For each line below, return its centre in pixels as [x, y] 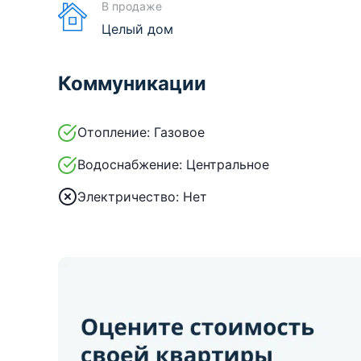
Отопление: [114, 132]
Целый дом [137, 29]
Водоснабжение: [130, 164]
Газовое [179, 132]
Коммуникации [132, 83]
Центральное [228, 164]
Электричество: [130, 196]
